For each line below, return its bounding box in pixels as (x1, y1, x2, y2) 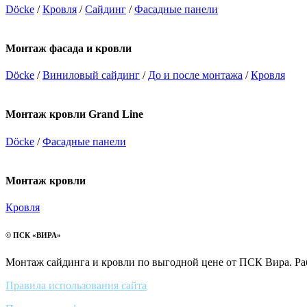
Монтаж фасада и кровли (5, 42, 132, 54)
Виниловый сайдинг (42, 69, 140, 82)
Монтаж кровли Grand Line (5, 108, 143, 121)
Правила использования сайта (5, 280, 147, 292)
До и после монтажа (148, 69, 243, 82)
